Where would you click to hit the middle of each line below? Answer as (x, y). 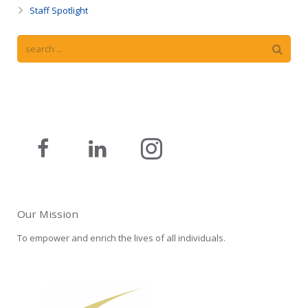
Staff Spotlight (59, 10)
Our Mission (48, 214)
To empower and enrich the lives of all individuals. (121, 238)
